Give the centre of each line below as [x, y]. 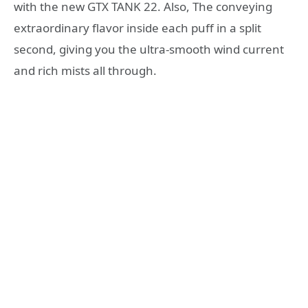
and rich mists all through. [85, 71]
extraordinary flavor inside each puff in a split [137, 28]
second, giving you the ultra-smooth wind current [149, 49]
